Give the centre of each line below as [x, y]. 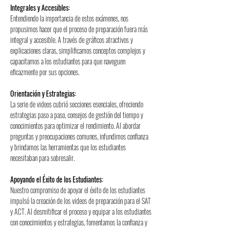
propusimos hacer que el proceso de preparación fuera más [80, 29]
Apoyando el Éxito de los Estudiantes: [57, 179]
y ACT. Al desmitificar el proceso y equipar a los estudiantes [82, 211]
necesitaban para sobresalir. [42, 158]
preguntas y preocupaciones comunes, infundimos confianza [80, 136]
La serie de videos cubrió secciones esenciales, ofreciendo [77, 104]
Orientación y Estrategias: [43, 93]
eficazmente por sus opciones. [45, 72]
